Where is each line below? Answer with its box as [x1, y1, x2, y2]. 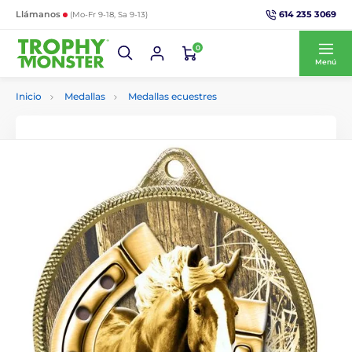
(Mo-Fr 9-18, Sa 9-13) [70, 9, 148, 20]
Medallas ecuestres [128, 90, 217, 102]
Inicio [16, 90, 42, 102]
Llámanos [16, 9, 63, 20]
